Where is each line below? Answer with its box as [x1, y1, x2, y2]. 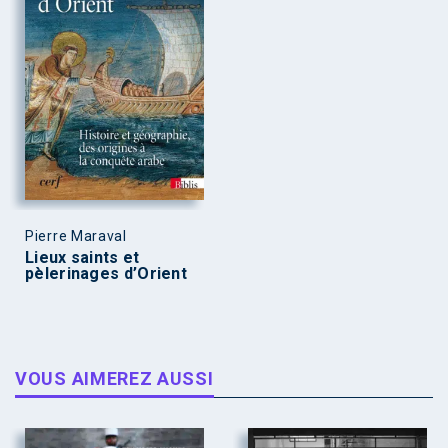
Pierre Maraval [25, 227, 127, 244]
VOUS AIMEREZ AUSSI [15, 367, 214, 389]
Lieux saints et [25, 247, 140, 267]
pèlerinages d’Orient [25, 263, 188, 283]
